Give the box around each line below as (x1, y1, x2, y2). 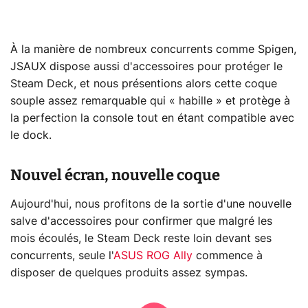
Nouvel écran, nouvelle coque (10, 166, 220, 185)
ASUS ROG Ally (113, 250, 192, 262)
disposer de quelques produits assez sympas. (10, 267, 247, 279)
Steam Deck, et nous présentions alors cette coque (10, 78, 277, 90)
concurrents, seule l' (10, 250, 113, 262)
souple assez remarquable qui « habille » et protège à (10, 96, 290, 107)
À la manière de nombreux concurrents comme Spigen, (10, 44, 296, 56)
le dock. (10, 130, 52, 142)
